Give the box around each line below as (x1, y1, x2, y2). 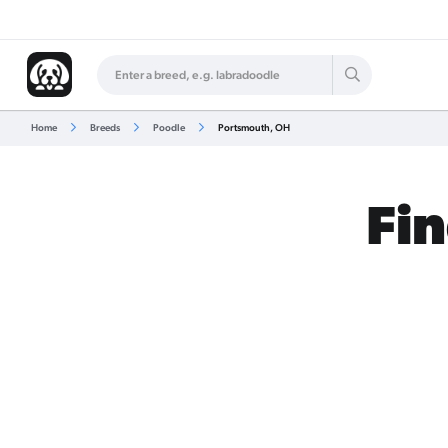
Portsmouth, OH (215, 122, 290, 133)
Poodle (152, 122, 185, 133)
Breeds (89, 122, 120, 133)
